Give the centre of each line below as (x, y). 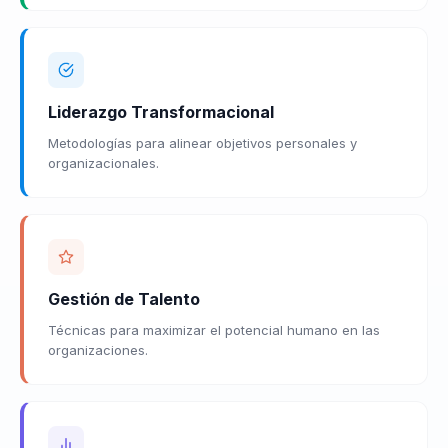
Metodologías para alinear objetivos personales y (202, 142)
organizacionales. (103, 162)
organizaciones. (98, 349)
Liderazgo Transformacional (161, 111)
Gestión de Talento (124, 298)
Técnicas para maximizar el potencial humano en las (214, 329)
